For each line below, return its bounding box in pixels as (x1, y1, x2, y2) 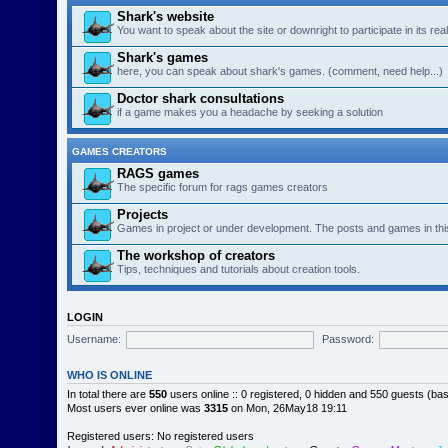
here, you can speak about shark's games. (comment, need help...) (117, 65, 444, 77)
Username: (67, 332, 122, 345)
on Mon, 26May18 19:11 (228, 402, 348, 414)
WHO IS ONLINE (67, 369, 153, 381)
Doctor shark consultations (117, 91, 285, 106)
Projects (117, 207, 169, 222)
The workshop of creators (117, 248, 276, 263)
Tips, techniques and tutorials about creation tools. (117, 263, 361, 275)
